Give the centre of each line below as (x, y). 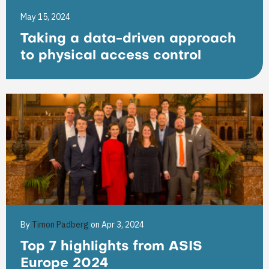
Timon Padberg (61, 225)
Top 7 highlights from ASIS (111, 247)
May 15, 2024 (45, 17)
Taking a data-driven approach (128, 39)
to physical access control (111, 56)
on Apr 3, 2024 (117, 225)
